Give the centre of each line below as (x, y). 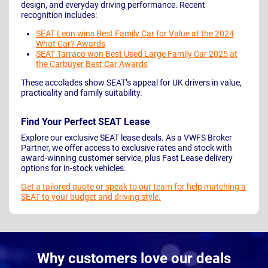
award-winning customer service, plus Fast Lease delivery (127, 158)
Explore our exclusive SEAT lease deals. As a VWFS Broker (127, 138)
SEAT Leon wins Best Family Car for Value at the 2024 (135, 34)
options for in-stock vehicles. (74, 168)
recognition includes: (59, 15)
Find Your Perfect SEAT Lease (86, 122)
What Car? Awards (70, 44)
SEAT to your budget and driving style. (91, 197)
